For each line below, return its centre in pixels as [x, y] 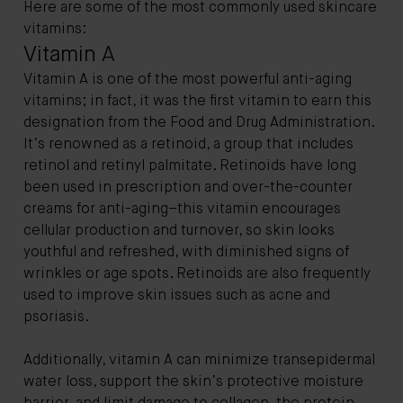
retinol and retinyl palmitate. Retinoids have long [190, 166]
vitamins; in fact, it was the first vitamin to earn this [197, 101]
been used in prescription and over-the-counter [188, 188]
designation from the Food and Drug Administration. [199, 123]
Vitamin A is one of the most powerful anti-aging [188, 80]
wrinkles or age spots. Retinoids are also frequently [197, 274]
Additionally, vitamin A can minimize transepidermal [199, 360]
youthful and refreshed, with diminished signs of [186, 252]
